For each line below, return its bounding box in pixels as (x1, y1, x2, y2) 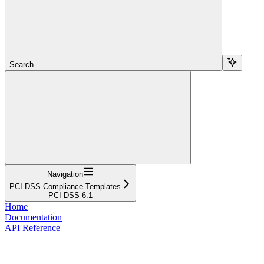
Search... (9, 60, 41, 69)
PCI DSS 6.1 (48, 190, 93, 200)
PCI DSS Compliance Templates (9, 181, 121, 191)
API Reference (5, 222, 60, 233)
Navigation (47, 169, 83, 179)
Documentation (5, 212, 62, 222)
